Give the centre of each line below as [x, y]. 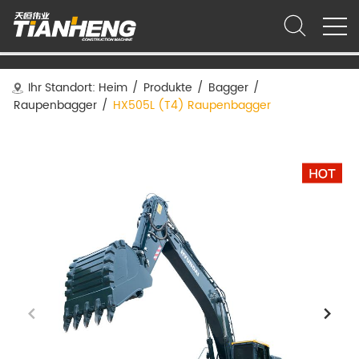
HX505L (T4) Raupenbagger [192, 105]
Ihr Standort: [62, 88]
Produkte [168, 88]
